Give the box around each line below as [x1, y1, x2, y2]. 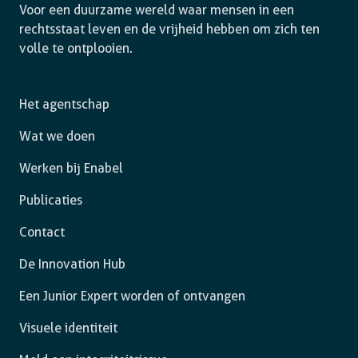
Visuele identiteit [19, 320, 117, 336]
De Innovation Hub [19, 257, 125, 272]
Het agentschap [19, 97, 109, 112]
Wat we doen [19, 129, 95, 144]
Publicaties [19, 193, 82, 208]
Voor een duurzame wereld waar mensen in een [19, 2, 294, 18]
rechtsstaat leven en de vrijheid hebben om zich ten [19, 22, 320, 37]
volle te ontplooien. [19, 41, 133, 56]
